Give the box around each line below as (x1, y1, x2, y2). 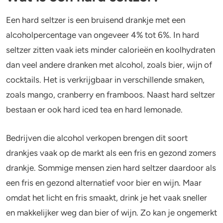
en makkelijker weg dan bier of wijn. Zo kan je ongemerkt (6, 208, 217, 218)
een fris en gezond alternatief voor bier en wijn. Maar (6, 178, 202, 188)
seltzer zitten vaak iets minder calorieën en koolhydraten (6, 45, 215, 55)
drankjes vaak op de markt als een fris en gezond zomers (6, 148, 216, 158)
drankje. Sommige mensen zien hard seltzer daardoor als (6, 163, 216, 173)
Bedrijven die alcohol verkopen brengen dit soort (6, 133, 188, 143)
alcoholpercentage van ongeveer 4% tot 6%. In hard (6, 30, 199, 40)
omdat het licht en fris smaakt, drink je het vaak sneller (6, 193, 207, 203)
